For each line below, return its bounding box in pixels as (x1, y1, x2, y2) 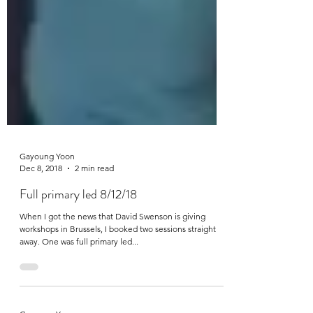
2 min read (75, 201, 114, 212)
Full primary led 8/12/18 (20, 224, 137, 242)
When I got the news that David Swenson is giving (20, 249, 205, 260)
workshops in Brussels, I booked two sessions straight (20, 262, 216, 272)
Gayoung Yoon (20, 189, 75, 200)
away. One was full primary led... (20, 275, 138, 285)
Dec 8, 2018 (20, 201, 62, 212)
